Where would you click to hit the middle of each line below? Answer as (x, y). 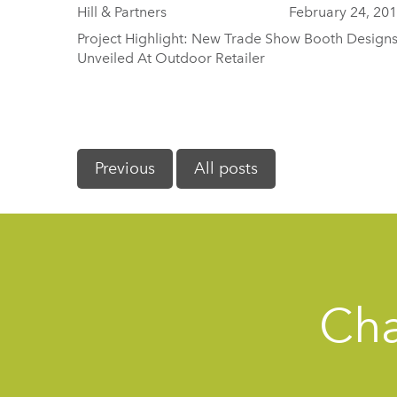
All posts (226, 168)
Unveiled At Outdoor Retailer (171, 58)
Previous (125, 168)
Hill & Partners (122, 12)
